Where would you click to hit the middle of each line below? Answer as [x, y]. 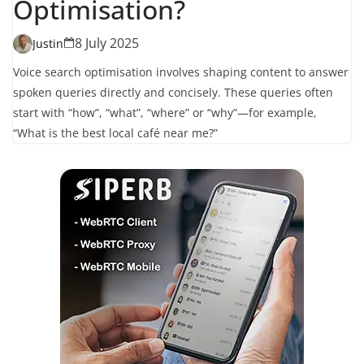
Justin [48, 43]
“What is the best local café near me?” [115, 133]
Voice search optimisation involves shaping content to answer [181, 72]
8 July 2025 [107, 43]
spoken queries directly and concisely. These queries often [173, 93]
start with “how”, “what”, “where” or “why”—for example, [165, 113]
